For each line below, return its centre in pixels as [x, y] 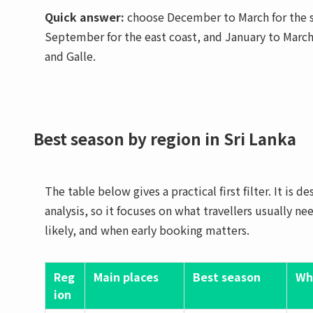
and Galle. [70, 56]
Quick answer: [85, 16]
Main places [126, 277]
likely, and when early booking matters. [147, 230]
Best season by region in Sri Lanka [165, 139]
